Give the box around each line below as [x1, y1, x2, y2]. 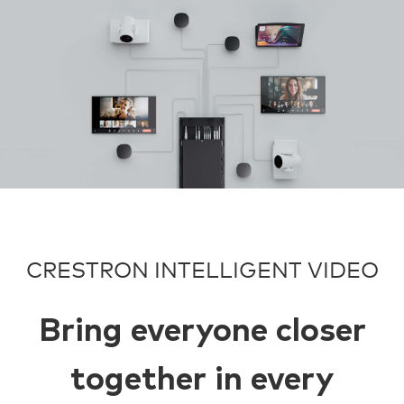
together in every [70, 364, 334, 398]
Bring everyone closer [38, 316, 366, 349]
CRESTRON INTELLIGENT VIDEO [25, 256, 379, 284]
